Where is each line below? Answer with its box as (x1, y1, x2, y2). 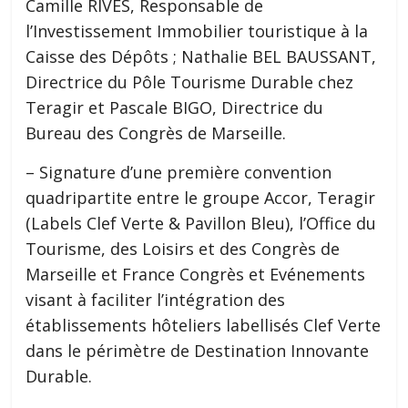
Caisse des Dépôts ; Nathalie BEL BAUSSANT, (25, 46, 377, 68)
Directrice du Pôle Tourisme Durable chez (25, 71, 354, 94)
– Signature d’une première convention (25, 161, 332, 184)
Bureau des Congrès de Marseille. (25, 122, 287, 145)
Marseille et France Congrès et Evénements (25, 263, 366, 286)
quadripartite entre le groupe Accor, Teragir (25, 187, 376, 209)
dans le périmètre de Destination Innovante (25, 340, 370, 362)
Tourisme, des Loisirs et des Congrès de (25, 238, 341, 260)
